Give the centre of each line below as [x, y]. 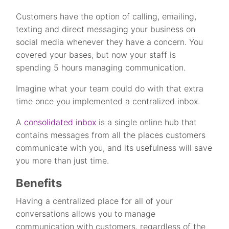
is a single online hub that [147, 122]
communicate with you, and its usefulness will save [114, 148]
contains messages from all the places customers [111, 135]
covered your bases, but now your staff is [96, 55]
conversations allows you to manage [86, 214]
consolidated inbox [60, 122]
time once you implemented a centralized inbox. [108, 101]
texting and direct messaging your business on [106, 29]
